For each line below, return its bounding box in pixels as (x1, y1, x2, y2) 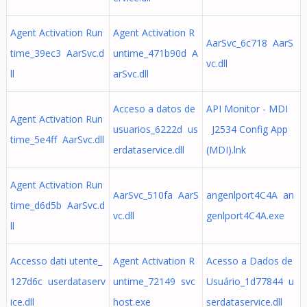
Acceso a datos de (112, 102, 195, 115)
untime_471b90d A (112, 47, 198, 60)
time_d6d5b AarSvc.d (10, 199, 105, 212)
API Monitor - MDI (206, 102, 288, 115)
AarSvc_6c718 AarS (206, 36, 293, 49)
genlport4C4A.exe (206, 209, 284, 222)
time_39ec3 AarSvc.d (10, 47, 104, 60)
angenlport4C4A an (206, 188, 294, 201)
